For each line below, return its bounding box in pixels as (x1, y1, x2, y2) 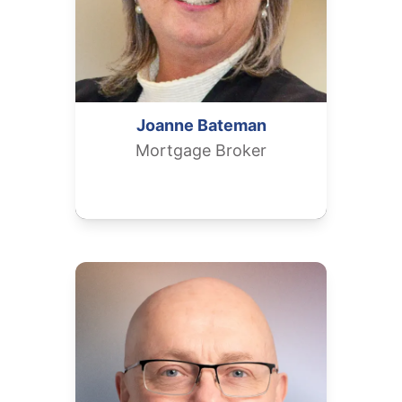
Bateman (197, 116, 267, 135)
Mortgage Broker (135, 141, 267, 160)
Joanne (135, 116, 194, 135)
